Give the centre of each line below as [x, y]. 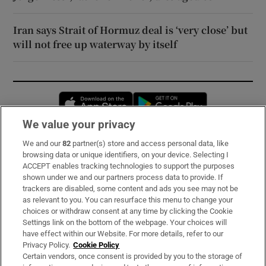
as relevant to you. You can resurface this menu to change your [128, 200]
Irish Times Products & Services [82, 216]
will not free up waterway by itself [95, 44]
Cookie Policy [96, 245]
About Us [33, 194]
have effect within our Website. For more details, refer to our [123, 234]
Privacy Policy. [47, 245]
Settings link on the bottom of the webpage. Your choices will [125, 222]
